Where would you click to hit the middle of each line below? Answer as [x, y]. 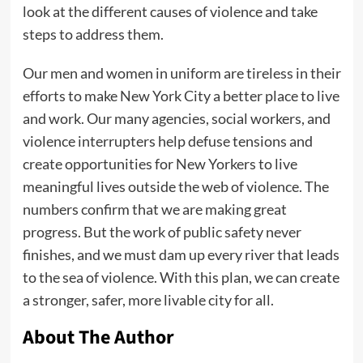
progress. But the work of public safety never [162, 232]
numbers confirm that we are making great [154, 209]
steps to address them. [93, 34]
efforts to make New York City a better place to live [181, 96]
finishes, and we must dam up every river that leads [181, 255]
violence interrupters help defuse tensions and [167, 141]
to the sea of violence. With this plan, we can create [181, 278]
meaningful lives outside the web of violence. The [175, 187]
